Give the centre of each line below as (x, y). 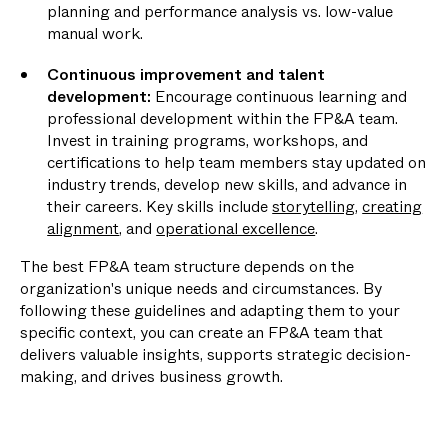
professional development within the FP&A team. (223, 119)
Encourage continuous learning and (281, 97)
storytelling (314, 207)
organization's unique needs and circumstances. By (200, 289)
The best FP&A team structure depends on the (186, 267)
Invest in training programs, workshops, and (208, 141)
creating (392, 207)
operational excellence (236, 229)
